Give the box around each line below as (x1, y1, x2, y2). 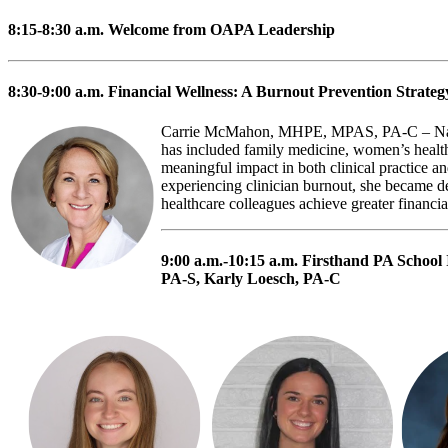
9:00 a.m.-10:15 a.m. (161, 251, 302, 269)
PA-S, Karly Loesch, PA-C (161, 269, 341, 287)
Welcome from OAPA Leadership (108, 20, 335, 38)
